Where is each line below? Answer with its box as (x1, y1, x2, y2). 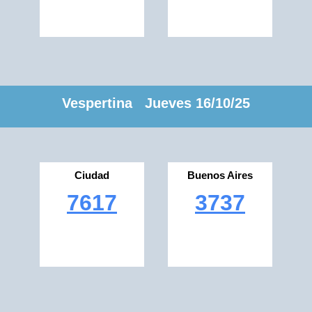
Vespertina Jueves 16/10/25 (62, 95, 250, 111)
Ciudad (75, 169, 109, 181)
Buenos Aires (187, 169, 253, 181)
